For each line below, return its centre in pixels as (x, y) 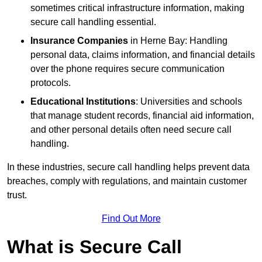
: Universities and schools (189, 101)
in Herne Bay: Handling (178, 40)
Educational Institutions (83, 101)
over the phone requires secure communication (127, 68)
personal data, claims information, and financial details (143, 54)
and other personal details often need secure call (131, 129)
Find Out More (131, 218)
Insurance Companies (79, 40)
